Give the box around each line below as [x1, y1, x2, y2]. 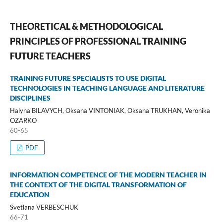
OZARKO [9, 116, 37, 124]
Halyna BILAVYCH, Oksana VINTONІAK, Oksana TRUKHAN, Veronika [9, 106, 210, 114]
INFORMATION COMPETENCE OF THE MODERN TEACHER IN [9, 170, 207, 179]
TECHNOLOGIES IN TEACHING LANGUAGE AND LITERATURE [9, 83, 205, 92]
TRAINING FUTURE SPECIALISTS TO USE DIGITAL [9, 73, 166, 82]
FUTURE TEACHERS [9, 50, 91, 61]
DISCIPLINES [9, 93, 51, 102]
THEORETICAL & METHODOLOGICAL [9, 20, 163, 32]
